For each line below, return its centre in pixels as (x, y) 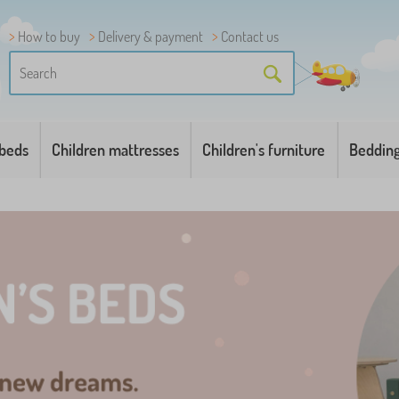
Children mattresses (116, 150)
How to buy (49, 37)
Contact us (250, 37)
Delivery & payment (151, 37)
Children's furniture (264, 150)
